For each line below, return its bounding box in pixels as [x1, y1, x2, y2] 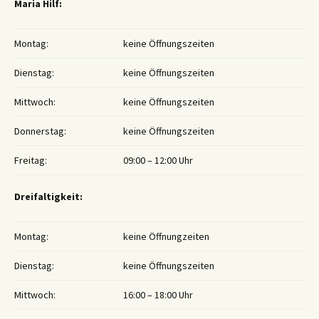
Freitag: [14, 154, 47, 167]
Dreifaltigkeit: [14, 190, 83, 204]
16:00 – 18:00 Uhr [123, 288, 193, 302]
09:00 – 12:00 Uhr [123, 154, 193, 167]
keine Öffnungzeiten [123, 230, 209, 244]
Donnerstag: [14, 125, 66, 138]
